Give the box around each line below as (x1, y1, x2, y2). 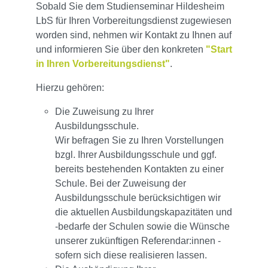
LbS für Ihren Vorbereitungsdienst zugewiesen (36, 16, 232, 26)
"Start (206, 44, 232, 55)
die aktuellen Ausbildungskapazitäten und (55, 207, 232, 218)
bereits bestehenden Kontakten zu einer (55, 164, 224, 175)
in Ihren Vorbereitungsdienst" (36, 59, 170, 69)
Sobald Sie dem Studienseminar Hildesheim (36, 1, 224, 12)
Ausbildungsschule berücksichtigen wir (55, 193, 221, 203)
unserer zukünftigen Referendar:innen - (55, 236, 221, 246)
